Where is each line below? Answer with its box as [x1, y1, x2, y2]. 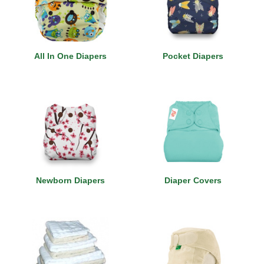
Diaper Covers [164, 176, 222, 185]
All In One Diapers [34, 51, 107, 61]
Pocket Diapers [162, 51, 224, 61]
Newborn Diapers [35, 176, 105, 185]
